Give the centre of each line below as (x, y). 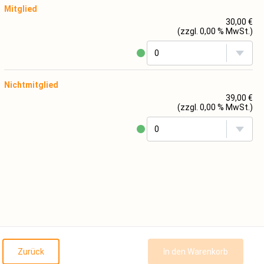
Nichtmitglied (31, 85)
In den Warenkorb (196, 252)
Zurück (31, 252)
